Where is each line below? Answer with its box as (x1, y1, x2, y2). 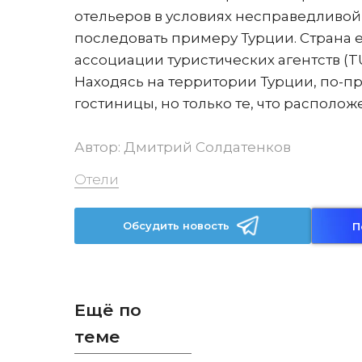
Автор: (74, 139, 124, 155)
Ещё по (74, 300, 141, 320)
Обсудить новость (123, 219, 230, 232)
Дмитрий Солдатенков (124, 139, 291, 155)
